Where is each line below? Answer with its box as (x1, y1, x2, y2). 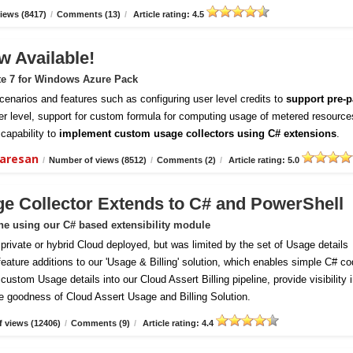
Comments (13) (57, 9, 121, 19)
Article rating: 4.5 (131, 9, 206, 19)
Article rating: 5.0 (226, 155, 302, 165)
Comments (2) (157, 155, 216, 165)
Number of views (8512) (49, 155, 147, 165)
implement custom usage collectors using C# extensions (59, 128, 336, 139)
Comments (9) (71, 318, 130, 328)
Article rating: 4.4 (140, 318, 216, 328)
